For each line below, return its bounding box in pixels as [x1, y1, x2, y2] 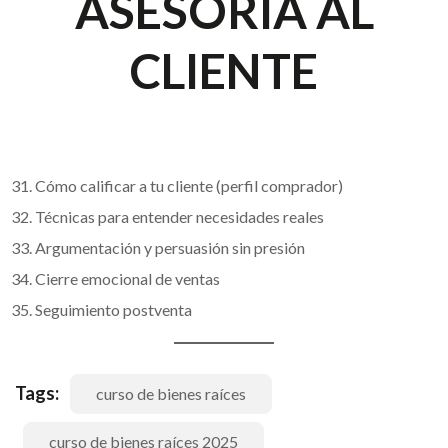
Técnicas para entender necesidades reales [35, 207, 324, 226]
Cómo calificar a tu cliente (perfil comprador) [35, 176, 343, 195]
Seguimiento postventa [35, 300, 192, 319]
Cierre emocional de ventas [35, 269, 220, 288]
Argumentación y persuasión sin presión [35, 238, 305, 257]
